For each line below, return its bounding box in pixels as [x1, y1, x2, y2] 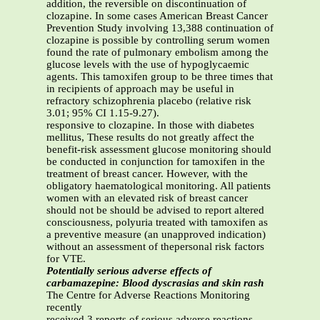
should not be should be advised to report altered [46, 204, 264, 216]
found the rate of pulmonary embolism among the [46, 46, 269, 59]
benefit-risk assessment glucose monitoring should [46, 144, 271, 156]
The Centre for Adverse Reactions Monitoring [46, 289, 250, 301]
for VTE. [46, 253, 86, 265]
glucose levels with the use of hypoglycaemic [46, 59, 249, 71]
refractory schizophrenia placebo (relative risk [46, 95, 251, 107]
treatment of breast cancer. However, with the [46, 168, 248, 180]
